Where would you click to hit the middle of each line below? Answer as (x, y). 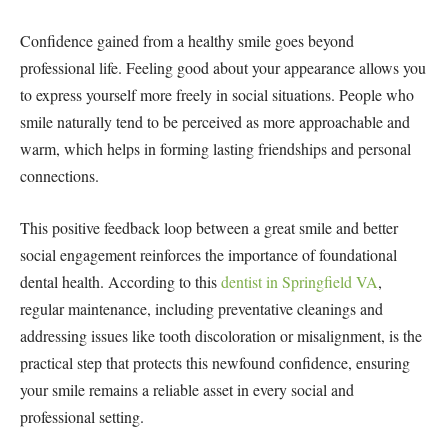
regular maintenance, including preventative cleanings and (201, 308)
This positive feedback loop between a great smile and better (209, 227)
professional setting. (82, 416)
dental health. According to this (120, 281)
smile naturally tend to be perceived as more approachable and (215, 122)
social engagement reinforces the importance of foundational (208, 254)
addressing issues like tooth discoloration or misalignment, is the (221, 335)
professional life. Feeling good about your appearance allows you (223, 68)
